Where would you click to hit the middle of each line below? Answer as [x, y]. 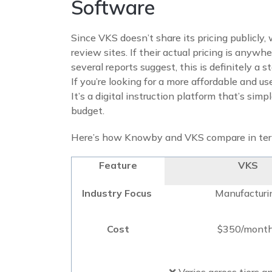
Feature [118, 165]
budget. [88, 110]
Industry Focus [118, 193]
